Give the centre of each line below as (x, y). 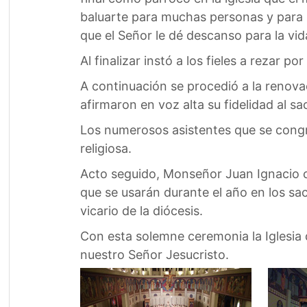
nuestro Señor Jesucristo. (154, 255)
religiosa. (106, 148)
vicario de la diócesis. (141, 211)
